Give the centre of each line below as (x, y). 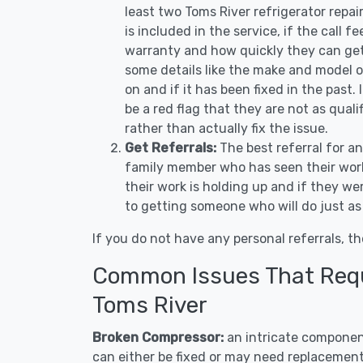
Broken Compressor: (160, 337)
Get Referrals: (171, 148)
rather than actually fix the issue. (226, 128)
